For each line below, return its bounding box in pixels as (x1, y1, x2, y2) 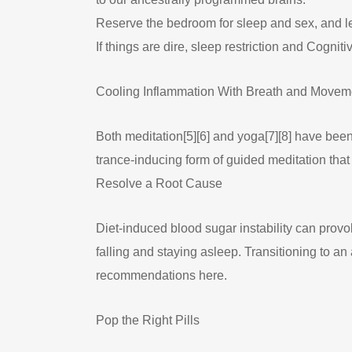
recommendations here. (96, 269, 227, 282)
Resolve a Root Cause (96, 177, 222, 190)
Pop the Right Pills (96, 313, 200, 327)
